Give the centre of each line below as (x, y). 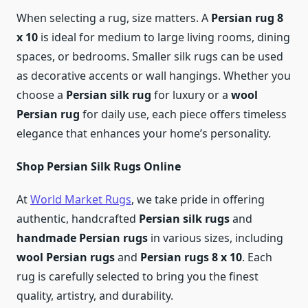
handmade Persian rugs (82, 238)
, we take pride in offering (198, 200)
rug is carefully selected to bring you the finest (137, 277)
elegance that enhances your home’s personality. (144, 134)
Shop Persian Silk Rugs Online (99, 167)
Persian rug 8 (247, 18)
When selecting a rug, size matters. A (114, 18)
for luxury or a (191, 95)
